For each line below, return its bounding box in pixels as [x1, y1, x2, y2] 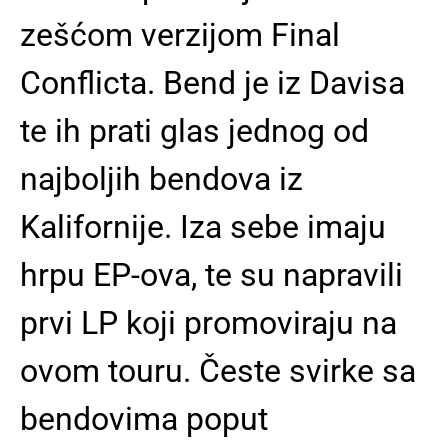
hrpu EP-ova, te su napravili [20, 256, 403, 294]
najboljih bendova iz [20, 160, 303, 198]
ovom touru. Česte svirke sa [20, 352, 416, 390]
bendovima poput [20, 400, 268, 438]
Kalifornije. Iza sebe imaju [20, 208, 386, 246]
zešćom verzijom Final [20, 16, 340, 54]
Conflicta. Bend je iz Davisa [20, 64, 405, 102]
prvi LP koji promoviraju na [20, 304, 397, 342]
